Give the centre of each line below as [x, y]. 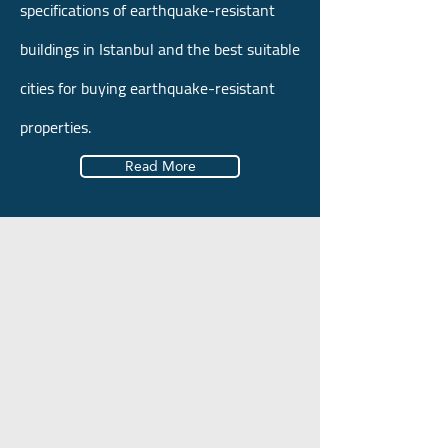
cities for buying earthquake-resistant [147, 88]
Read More [160, 166]
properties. [55, 127]
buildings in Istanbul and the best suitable [160, 49]
